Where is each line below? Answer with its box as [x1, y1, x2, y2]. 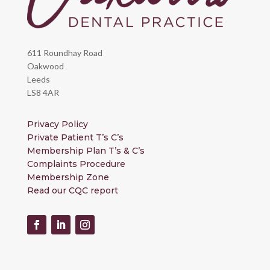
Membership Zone [27, 172, 109, 183]
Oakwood [27, 61, 64, 72]
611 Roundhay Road [27, 48, 102, 58]
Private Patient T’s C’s [27, 132, 124, 143]
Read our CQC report [27, 185, 118, 196]
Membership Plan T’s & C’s [27, 145, 147, 157]
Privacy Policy [27, 119, 88, 130]
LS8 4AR [27, 87, 59, 98]
